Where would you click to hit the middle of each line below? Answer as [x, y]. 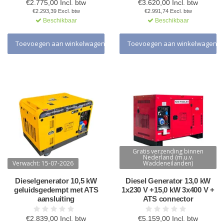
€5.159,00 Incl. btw [168, 218]
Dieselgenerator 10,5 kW [56, 181]
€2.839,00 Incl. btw [56, 218]
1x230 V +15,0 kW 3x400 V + [168, 190]
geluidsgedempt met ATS [56, 190]
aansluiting [56, 199]
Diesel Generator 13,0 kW [168, 181]
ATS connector [168, 199]
